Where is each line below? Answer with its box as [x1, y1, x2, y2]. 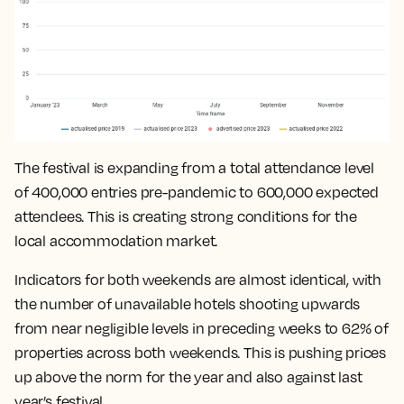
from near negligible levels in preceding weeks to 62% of [14, 318, 389, 337]
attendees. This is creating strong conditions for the [14, 207, 357, 225]
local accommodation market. [14, 231, 223, 250]
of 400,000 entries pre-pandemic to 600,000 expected [14, 182, 379, 201]
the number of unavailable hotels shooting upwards [14, 294, 361, 313]
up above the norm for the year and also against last [14, 367, 363, 386]
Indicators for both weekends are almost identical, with [14, 270, 382, 289]
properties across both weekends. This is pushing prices [14, 343, 387, 362]
